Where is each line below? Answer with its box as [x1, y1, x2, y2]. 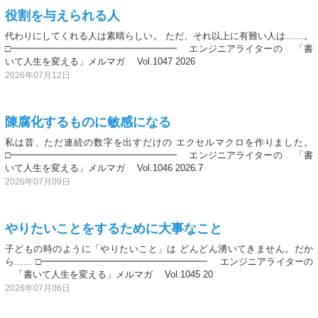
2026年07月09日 [5, 176, 70, 187]
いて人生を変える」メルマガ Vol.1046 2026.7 [5, 162, 203, 173]
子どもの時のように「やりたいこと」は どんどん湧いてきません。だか [5, 243, 313, 254]
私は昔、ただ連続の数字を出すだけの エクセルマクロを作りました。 [5, 136, 313, 148]
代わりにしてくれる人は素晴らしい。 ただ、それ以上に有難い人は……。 [5, 30, 313, 41]
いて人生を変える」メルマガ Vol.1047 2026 [5, 55, 195, 67]
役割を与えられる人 [5, 8, 120, 23]
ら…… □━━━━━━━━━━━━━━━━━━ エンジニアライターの [5, 256, 313, 267]
